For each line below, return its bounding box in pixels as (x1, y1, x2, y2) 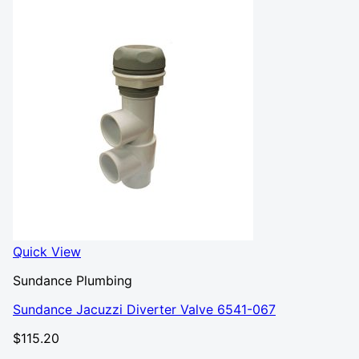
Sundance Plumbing (13, 272, 132, 288)
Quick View (13, 244, 81, 260)
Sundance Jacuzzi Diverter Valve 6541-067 (13, 301, 276, 317)
